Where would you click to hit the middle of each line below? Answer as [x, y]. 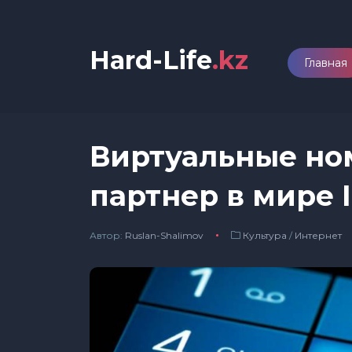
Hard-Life [151, 60]
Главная [325, 62]
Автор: [107, 235]
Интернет [318, 235]
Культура [264, 235]
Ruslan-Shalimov [164, 235]
